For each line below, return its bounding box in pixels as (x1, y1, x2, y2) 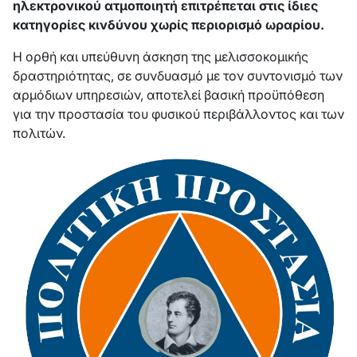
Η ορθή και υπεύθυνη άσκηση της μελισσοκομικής (13, 49, 308, 65)
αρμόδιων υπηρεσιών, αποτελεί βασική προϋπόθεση (13, 87, 324, 103)
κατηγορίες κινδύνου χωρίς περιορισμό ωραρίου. (13, 17, 324, 33)
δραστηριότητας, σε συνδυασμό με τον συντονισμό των (13, 68, 343, 84)
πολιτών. (13, 125, 65, 141)
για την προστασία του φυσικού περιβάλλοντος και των (13, 106, 344, 122)
